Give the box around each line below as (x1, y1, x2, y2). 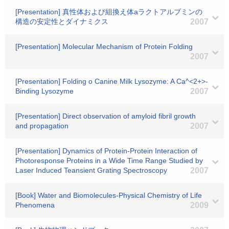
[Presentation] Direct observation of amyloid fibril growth (15, 112, 196, 120)
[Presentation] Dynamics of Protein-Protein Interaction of (15, 147, 197, 155)
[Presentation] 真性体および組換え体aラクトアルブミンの (15, 8, 202, 16)
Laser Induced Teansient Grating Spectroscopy (15, 166, 167, 174)
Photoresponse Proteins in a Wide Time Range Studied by (15, 156, 203, 165)
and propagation (15, 122, 68, 130)
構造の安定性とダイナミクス (15, 17, 108, 26)
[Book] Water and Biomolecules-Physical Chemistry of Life (15, 191, 202, 199)
